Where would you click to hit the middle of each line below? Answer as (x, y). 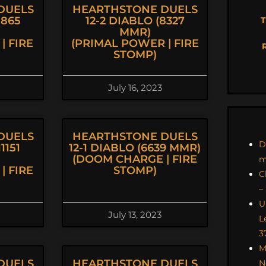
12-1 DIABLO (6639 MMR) (135, 148)
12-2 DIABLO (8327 (135, 21)
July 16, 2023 (135, 88)
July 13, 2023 (135, 215)
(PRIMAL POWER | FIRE (135, 43)
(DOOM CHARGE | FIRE (135, 159)
